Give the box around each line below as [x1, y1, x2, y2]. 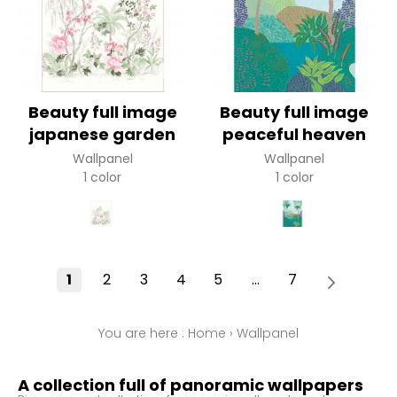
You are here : [98, 324, 188, 343]
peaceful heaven [222, 123, 367, 146]
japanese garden [29, 123, 176, 146]
